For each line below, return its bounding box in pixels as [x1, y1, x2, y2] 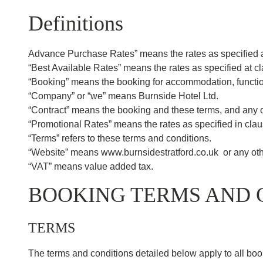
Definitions [28, 12, 123, 35]
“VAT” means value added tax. [28, 161, 153, 171]
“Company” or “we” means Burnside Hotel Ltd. [28, 91, 221, 101]
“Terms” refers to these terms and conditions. [28, 133, 211, 143]
